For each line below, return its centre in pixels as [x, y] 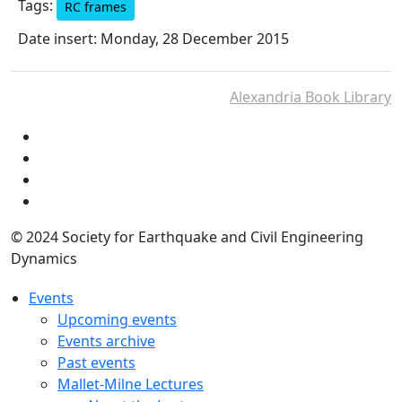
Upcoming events [117, 319]
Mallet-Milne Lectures [131, 384]
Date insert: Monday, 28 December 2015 [153, 39]
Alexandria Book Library [310, 97]
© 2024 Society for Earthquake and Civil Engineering [187, 237]
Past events [96, 363]
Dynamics [44, 258]
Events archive [106, 341]
